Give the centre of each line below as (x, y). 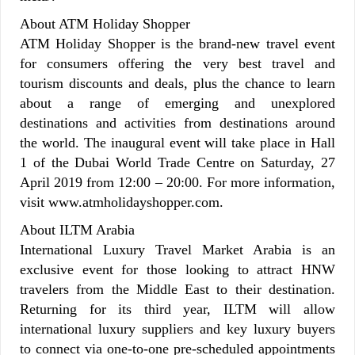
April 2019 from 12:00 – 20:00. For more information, (177, 182)
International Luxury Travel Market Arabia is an (177, 249)
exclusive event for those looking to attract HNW (177, 269)
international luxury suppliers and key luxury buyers (177, 328)
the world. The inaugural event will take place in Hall (177, 142)
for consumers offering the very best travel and (177, 63)
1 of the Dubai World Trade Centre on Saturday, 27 (177, 162)
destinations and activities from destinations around (177, 122)
